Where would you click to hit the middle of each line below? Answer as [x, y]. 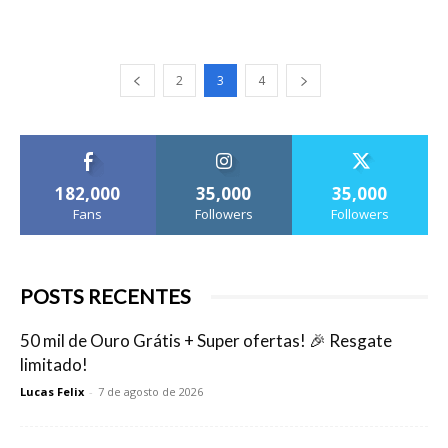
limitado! [54, 365]
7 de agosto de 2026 [150, 392]
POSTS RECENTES [105, 296]
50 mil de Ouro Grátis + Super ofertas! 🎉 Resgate [206, 341]
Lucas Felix [52, 392]
